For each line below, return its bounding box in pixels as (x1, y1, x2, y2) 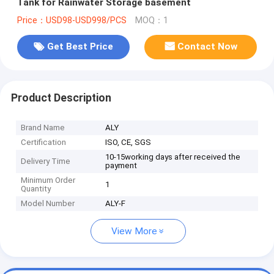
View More (111, 226, 157, 237)
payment (105, 161, 138, 171)
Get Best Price (46, 41, 113, 53)
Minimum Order (21, 176, 76, 185)
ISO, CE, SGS (105, 138, 152, 147)
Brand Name (21, 123, 65, 133)
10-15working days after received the (105, 152, 241, 162)
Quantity (21, 184, 51, 194)
